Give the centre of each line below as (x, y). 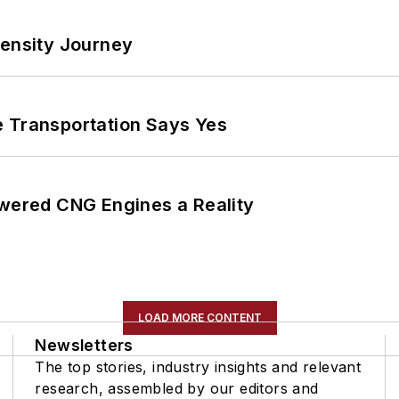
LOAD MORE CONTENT (199, 318)
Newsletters (84, 346)
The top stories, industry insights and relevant (198, 367)
